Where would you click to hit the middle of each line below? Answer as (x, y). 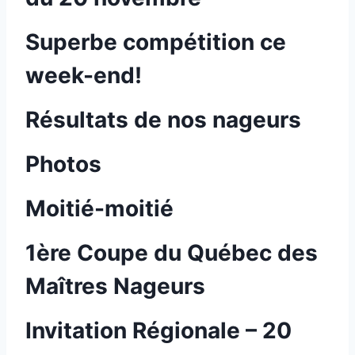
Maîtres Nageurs (118, 286)
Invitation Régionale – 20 (158, 330)
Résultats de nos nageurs (163, 120)
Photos (63, 164)
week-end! (84, 75)
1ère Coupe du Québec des (172, 253)
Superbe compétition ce (156, 42)
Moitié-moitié (99, 208)
